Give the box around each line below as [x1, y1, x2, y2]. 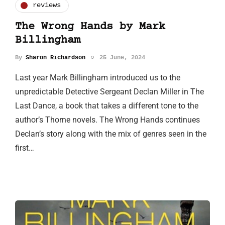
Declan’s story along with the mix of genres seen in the [15, 129, 206, 139]
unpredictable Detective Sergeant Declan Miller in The [15, 86, 204, 96]
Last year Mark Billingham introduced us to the [15, 72, 180, 82]
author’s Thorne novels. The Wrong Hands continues [15, 115, 200, 125]
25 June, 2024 [99, 54, 145, 61]
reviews [33, 1, 61, 10]
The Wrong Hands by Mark [15, 20, 165, 33]
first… [15, 143, 34, 153]
